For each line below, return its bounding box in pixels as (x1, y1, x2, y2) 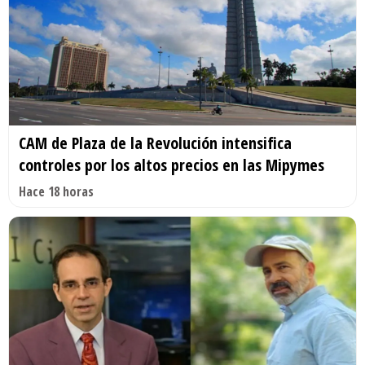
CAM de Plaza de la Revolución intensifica (19, 131, 292, 154)
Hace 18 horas (19, 182, 94, 200)
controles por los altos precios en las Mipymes (19, 153, 324, 176)
